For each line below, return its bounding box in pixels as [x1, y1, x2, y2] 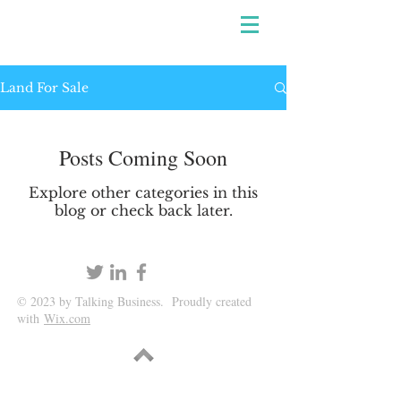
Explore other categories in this [29, 183, 258, 201]
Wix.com [44, 310, 90, 327]
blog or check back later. [54, 201, 233, 219]
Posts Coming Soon [59, 143, 227, 172]
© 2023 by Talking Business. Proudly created [17, 293, 252, 310]
